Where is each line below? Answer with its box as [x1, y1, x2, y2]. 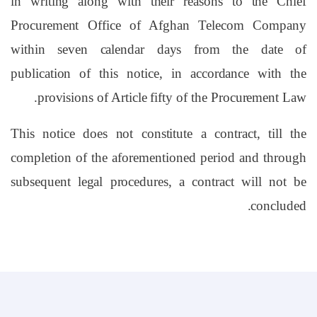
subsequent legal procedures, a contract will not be [11, 174, 306, 190]
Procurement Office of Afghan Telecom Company [11, 17, 306, 33]
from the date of [194, 41, 306, 57]
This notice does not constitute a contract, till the [11, 126, 306, 142]
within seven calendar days [11, 41, 182, 57]
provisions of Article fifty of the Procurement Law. [37, 89, 306, 105]
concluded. [250, 198, 306, 214]
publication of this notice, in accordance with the [11, 65, 306, 81]
